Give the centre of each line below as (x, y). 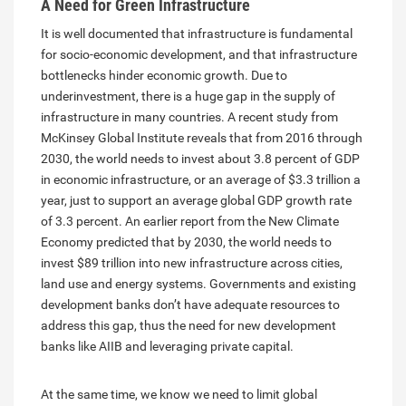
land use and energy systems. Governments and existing (198, 283)
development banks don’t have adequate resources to (190, 304)
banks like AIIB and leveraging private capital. (167, 346)
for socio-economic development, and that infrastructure (199, 54)
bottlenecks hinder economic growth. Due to (164, 75)
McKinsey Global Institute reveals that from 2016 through (202, 137)
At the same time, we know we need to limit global (179, 394)
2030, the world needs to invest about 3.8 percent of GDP (200, 158)
